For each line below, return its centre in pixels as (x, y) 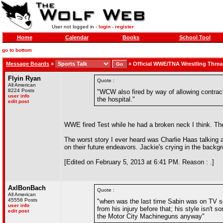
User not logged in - (75, 27)
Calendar (77, 37)
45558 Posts (23, 200)
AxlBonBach (27, 188)
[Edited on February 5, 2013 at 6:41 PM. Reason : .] (139, 162)
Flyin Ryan (24, 78)
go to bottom (17, 50)
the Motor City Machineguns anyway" (151, 216)
